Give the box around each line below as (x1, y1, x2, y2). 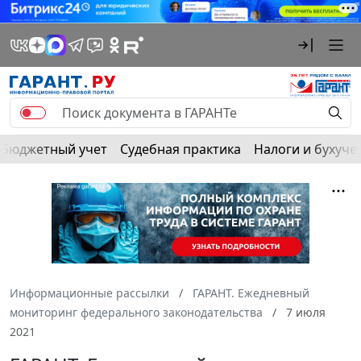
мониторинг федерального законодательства (10, 304, 263, 320)
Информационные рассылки (10, 284, 169, 301)
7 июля (283, 304, 326, 320)
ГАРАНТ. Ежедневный (193, 284, 309, 301)
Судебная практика (120, 139, 241, 158)
